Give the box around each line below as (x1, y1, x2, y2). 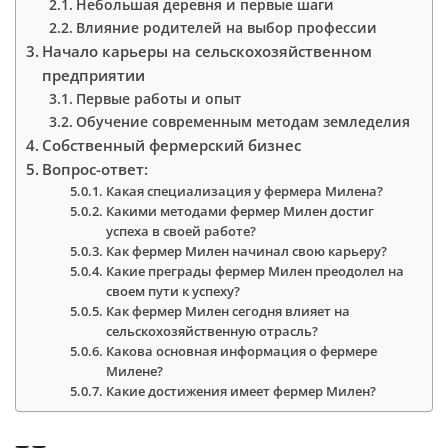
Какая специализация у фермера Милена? (106, 181, 384, 200)
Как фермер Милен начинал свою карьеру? (106, 241, 388, 260)
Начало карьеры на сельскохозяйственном (42, 40, 373, 61)
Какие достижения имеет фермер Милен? (106, 381, 377, 400)
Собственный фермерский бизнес (42, 134, 302, 155)
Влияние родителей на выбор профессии (75, 17, 377, 37)
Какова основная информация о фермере (106, 341, 378, 360)
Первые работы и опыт (75, 88, 241, 108)
